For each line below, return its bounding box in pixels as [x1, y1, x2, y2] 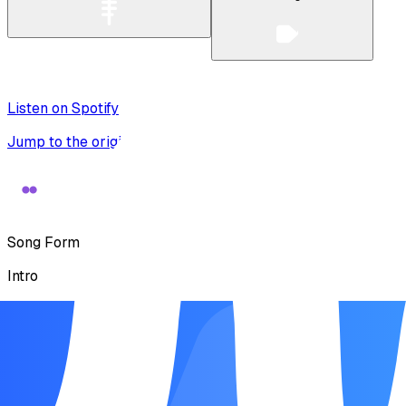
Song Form [7, 233, 80, 253]
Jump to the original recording [7, 132, 209, 152]
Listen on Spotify [7, 99, 119, 119]
